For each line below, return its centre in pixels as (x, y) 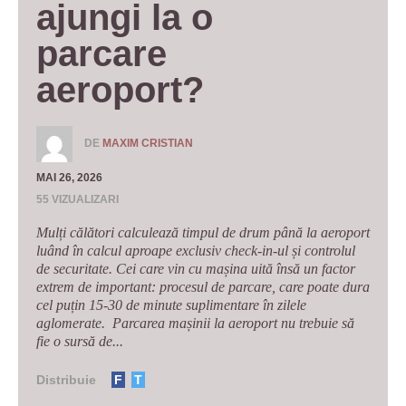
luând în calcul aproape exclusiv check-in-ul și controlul (196, 250)
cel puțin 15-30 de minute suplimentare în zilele (171, 304)
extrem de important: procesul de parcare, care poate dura (203, 286)
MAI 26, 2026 (69, 177)
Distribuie (66, 379)
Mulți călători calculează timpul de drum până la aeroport (203, 232)
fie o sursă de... (80, 341)
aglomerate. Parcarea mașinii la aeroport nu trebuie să (195, 323)
